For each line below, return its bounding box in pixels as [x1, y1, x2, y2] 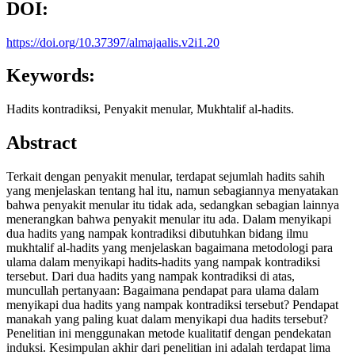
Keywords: [6, 65, 95, 86]
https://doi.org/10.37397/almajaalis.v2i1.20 [6, 35, 219, 49]
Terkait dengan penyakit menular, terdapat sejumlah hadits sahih [6, 170, 325, 184]
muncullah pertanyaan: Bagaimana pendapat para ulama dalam [6, 284, 319, 298]
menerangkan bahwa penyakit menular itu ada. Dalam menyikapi [6, 212, 331, 227]
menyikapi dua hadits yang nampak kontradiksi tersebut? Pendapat [6, 298, 338, 312]
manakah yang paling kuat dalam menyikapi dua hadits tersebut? [6, 312, 328, 326]
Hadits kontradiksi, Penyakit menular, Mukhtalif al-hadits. [6, 102, 294, 116]
